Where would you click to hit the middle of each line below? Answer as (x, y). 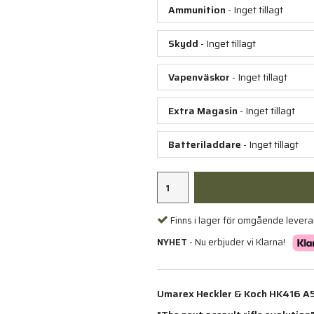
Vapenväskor (199, 77)
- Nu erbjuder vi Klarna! (236, 242)
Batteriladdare (205, 145)
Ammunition (197, 10)
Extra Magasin (203, 111)
